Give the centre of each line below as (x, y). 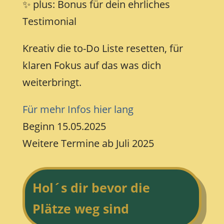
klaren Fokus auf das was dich (91, 65)
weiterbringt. (52, 82)
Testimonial (49, 21)
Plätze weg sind (80, 209)
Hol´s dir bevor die (91, 188)
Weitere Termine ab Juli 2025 (88, 143)
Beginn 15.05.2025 (64, 126)
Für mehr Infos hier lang (78, 109)
